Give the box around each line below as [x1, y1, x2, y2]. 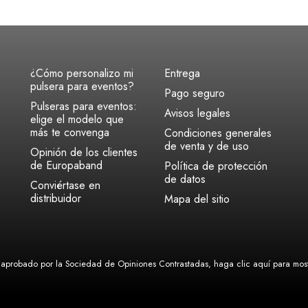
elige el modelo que [30, 111, 124, 127]
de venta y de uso [164, 138, 249, 154]
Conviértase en [30, 177, 100, 193]
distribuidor [30, 190, 81, 206]
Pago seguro [164, 85, 225, 101]
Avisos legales [164, 105, 230, 121]
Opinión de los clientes [30, 144, 137, 160]
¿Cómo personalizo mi [30, 65, 133, 81]
